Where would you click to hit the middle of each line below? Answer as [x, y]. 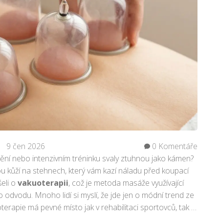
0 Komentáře [174, 146]
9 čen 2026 [26, 146]
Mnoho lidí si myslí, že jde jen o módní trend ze [113, 195]
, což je [81, 183]
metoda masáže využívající [139, 183]
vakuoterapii [43, 183]
